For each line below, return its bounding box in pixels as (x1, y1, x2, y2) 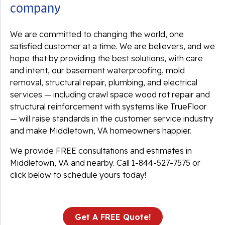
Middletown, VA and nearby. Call (10, 158, 132, 168)
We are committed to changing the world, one (10, 29, 184, 39)
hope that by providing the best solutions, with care (10, 53, 203, 63)
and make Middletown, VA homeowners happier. (10, 126, 191, 136)
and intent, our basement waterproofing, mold (10, 65, 185, 75)
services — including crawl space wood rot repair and (10, 89, 210, 99)
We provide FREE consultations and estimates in (10, 146, 192, 156)
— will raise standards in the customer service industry (10, 114, 213, 124)
